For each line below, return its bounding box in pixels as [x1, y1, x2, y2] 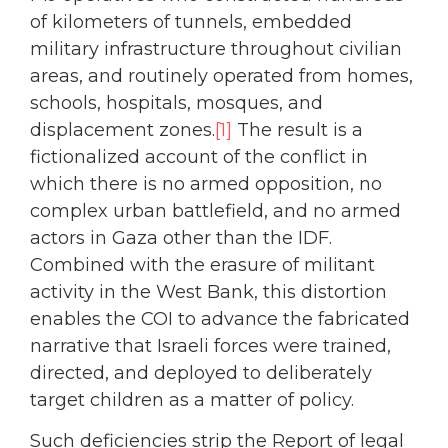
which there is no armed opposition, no [30, 172, 382, 195]
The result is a [232, 118, 363, 141]
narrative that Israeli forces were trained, [30, 334, 391, 357]
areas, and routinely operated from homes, [30, 64, 413, 87]
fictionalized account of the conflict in [30, 145, 368, 168]
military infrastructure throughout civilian [30, 37, 402, 60]
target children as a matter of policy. [30, 388, 354, 411]
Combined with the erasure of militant [30, 253, 375, 276]
